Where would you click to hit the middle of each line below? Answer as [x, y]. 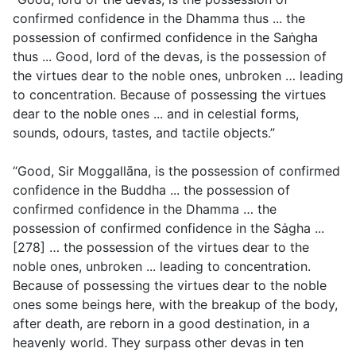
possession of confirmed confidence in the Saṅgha [165, 38]
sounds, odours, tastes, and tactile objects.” [144, 133]
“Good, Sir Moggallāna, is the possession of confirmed [176, 171]
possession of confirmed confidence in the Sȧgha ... [168, 228]
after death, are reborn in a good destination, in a [161, 324]
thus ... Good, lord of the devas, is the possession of [170, 57]
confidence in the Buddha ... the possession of [151, 190]
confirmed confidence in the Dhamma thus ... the [159, 19]
